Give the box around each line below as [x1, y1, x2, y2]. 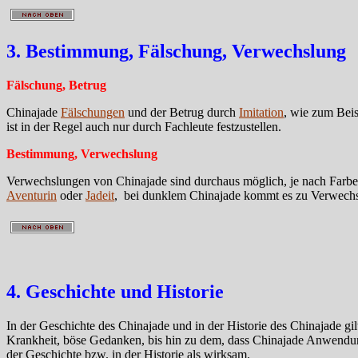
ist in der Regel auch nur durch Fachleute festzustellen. [6, 119, 284, 133]
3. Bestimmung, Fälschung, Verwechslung [6, 40, 346, 62]
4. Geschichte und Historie [6, 281, 224, 303]
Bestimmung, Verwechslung [6, 146, 157, 161]
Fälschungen [61, 105, 125, 119]
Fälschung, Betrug [6, 78, 106, 92]
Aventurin [6, 188, 57, 202]
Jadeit [86, 188, 114, 202]
